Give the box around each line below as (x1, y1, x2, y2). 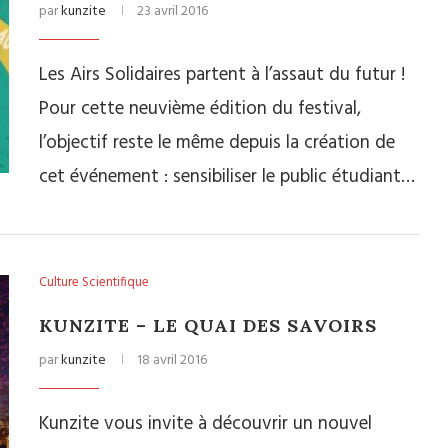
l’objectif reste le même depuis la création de (39, 128, 395, 158)
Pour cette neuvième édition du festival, (39, 94, 361, 124)
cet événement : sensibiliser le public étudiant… (39, 162, 415, 192)
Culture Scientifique (39, 272, 149, 293)
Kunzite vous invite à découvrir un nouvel (39, 409, 372, 439)
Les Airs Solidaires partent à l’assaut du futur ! (39, 60, 405, 90)
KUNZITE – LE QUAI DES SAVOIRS (39, 314, 377, 337)
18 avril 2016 (137, 349, 207, 372)
